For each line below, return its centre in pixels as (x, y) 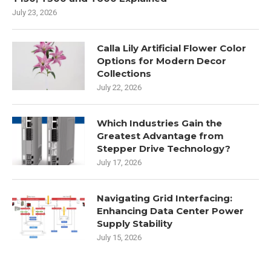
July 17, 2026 (119, 163)
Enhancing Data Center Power (170, 211)
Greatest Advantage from (160, 136)
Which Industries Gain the (159, 123)
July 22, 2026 (119, 88)
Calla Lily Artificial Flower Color (171, 48)
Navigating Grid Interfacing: (165, 198)
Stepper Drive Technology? (164, 149)
